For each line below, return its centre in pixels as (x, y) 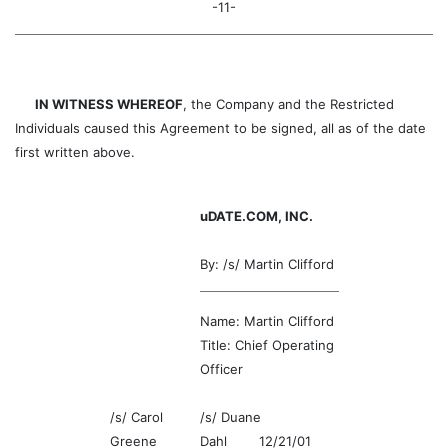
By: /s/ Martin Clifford (266, 264)
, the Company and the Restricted (288, 104)
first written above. (75, 152)
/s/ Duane (230, 417)
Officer (221, 369)
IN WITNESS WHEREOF (109, 104)
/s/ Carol (136, 417)
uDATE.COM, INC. (256, 216)
